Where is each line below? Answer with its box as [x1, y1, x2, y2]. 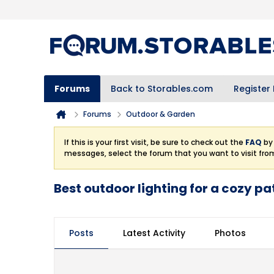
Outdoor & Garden [126, 109, 195, 119]
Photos [215, 227, 246, 239]
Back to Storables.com [111, 83, 213, 95]
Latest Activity [123, 227, 185, 239]
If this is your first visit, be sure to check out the [64, 137, 245, 147]
